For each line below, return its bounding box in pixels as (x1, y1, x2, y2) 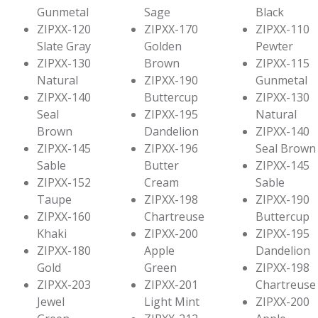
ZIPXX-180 (37, 243, 91, 259)
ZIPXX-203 (37, 277, 91, 293)
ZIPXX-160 (37, 209, 91, 225)
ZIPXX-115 (256, 55, 309, 72)
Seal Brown (256, 141, 316, 157)
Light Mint (144, 294, 199, 310)
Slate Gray (37, 38, 91, 55)
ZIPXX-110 (256, 21, 309, 38)
